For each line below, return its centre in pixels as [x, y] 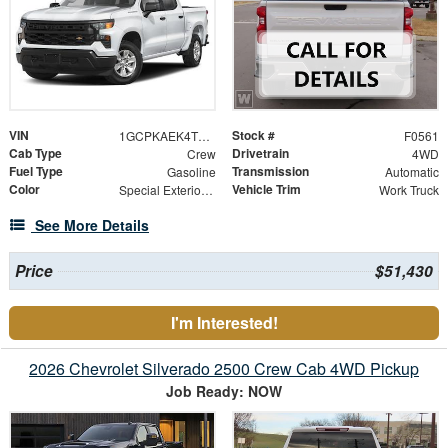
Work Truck [408, 190]
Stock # [253, 135]
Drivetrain [260, 153]
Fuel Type [36, 171]
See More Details [92, 225]
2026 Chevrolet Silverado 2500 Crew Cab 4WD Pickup [224, 369]
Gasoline [191, 172]
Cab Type [35, 153]
